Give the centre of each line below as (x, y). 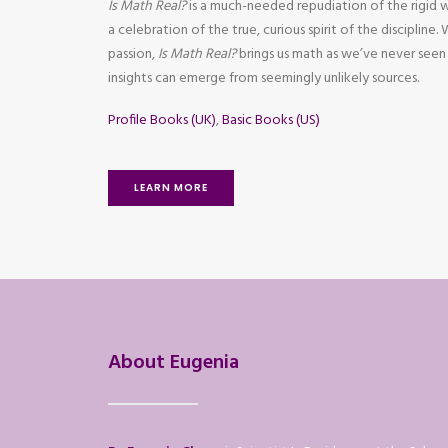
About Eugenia (173, 363)
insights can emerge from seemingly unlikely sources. (263, 78)
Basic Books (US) (271, 120)
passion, (133, 54)
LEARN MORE (171, 187)
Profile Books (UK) (162, 120)
